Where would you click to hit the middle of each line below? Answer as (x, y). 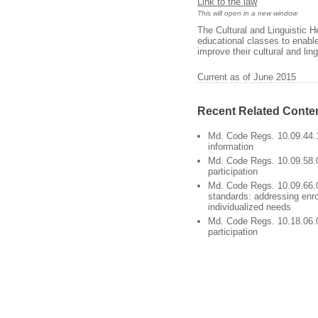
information (231, 147)
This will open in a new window (247, 13)
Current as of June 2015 (247, 77)
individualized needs (250, 207)
